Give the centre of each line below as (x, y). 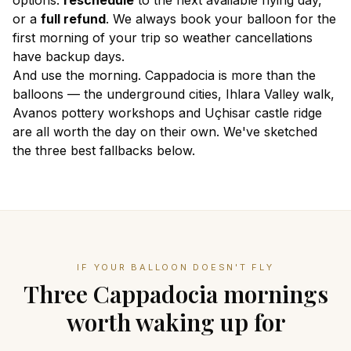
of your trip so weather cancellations (201, 38)
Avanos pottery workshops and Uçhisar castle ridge (167, 113)
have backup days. (69, 56)
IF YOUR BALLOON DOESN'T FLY (175, 267)
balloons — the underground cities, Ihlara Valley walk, (174, 94)
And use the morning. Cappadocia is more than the (164, 75)
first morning (51, 38)
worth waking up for (175, 322)
